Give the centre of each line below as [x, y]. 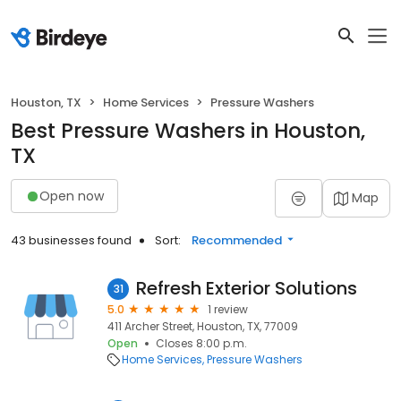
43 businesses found [71, 240]
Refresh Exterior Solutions [247, 288]
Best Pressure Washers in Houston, [188, 131]
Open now [72, 196]
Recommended [237, 240]
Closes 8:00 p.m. [201, 343]
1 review [228, 309]
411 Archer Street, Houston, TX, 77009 [203, 326]
